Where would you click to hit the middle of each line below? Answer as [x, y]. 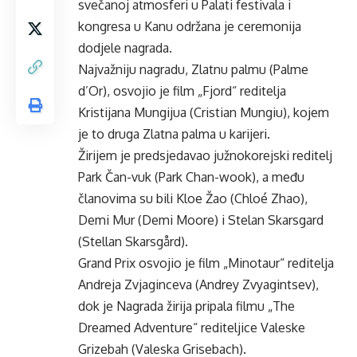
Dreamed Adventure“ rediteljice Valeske [192, 328]
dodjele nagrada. [125, 48]
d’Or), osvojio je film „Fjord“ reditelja [182, 91]
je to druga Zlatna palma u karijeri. [174, 134]
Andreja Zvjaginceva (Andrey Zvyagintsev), [198, 284]
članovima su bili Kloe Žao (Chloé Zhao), [193, 198]
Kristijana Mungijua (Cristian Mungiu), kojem [204, 112]
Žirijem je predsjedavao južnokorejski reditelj [205, 155]
